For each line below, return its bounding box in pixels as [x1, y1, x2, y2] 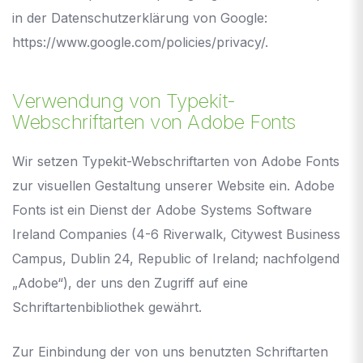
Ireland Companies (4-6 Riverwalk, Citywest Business [12, 225, 340, 242]
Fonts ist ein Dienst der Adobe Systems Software [12, 201, 312, 218]
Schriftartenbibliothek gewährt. [12, 298, 202, 315]
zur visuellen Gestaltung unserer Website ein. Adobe [12, 177, 335, 194]
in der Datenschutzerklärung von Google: [12, 9, 267, 26]
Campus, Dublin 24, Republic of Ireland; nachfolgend [12, 250, 340, 267]
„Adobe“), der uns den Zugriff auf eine [12, 274, 248, 291]
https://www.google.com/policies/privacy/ [12, 33, 265, 50]
